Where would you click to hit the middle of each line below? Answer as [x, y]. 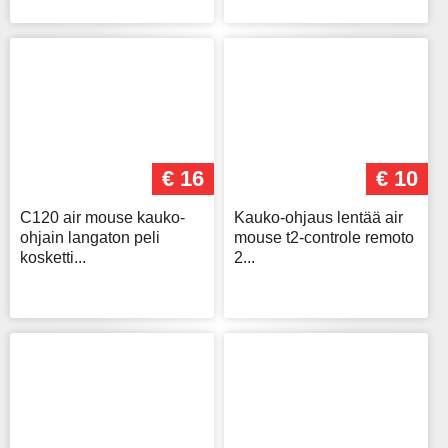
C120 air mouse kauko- [102, 218]
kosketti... [53, 258]
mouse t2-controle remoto [324, 238]
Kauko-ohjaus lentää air [318, 218]
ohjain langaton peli [90, 238]
